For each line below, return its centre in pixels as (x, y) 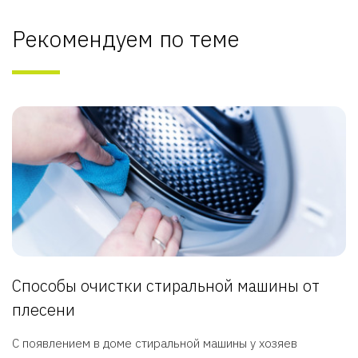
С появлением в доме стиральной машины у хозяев (155, 344)
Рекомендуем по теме (125, 39)
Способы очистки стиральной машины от (166, 286)
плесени (44, 310)
